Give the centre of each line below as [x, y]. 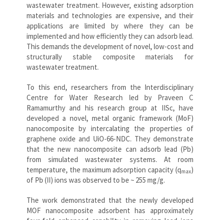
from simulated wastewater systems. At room [110, 159]
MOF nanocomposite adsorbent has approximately [110, 210]
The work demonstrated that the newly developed [110, 200]
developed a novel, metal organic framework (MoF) [110, 118]
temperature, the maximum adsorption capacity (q [104, 169]
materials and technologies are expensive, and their [110, 15]
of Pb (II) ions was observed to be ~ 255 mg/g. [96, 180]
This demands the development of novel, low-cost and [110, 46]
